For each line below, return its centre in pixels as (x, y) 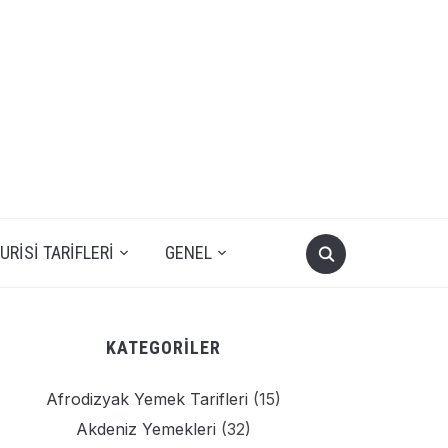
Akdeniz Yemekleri (146, 429)
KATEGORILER (163, 347)
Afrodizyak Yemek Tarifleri (147, 399)
